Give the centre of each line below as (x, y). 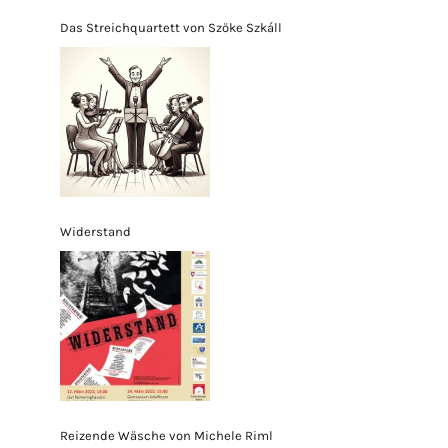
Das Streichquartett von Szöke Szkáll (171, 27)
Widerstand (95, 231)
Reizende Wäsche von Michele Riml (166, 435)
